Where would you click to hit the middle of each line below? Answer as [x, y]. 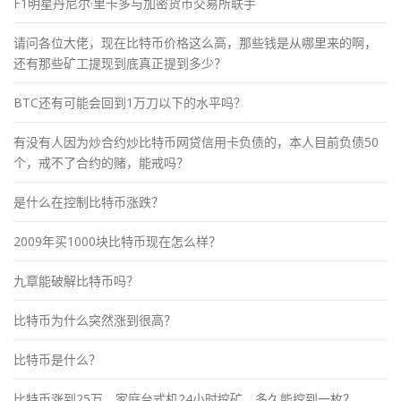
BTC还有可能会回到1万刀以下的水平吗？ [130, 102]
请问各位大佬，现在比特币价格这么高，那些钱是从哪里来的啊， [195, 42]
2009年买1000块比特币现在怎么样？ [117, 241]
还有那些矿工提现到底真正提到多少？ [120, 63]
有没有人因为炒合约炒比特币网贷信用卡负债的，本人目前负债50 [196, 141]
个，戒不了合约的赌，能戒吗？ [101, 162]
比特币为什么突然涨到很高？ [95, 320]
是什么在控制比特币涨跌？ [89, 201]
